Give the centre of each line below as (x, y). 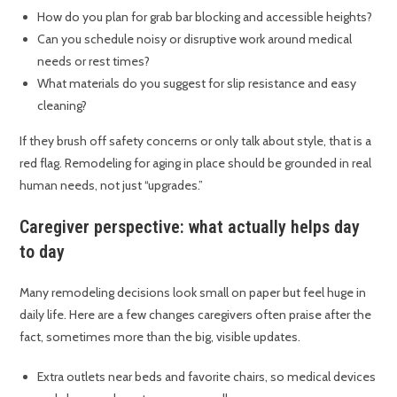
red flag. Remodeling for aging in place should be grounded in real (196, 163)
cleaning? (62, 105)
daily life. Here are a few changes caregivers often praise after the (196, 314)
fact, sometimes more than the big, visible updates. (160, 336)
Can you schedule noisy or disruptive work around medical (195, 39)
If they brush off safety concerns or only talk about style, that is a (196, 140)
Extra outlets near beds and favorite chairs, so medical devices (207, 376)
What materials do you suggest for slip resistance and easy (197, 83)
